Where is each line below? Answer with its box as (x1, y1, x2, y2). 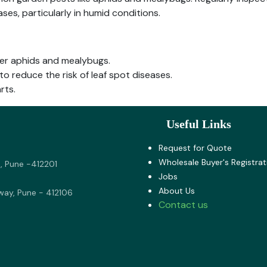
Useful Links (139, 117, 231, 131)
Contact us (159, 198, 208, 212)
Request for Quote (159, 142, 232, 154)
